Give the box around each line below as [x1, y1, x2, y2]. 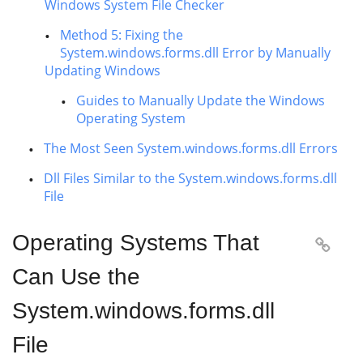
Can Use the [12, 264, 140, 289]
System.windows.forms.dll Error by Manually [60, 44, 331, 62]
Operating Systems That [12, 230, 259, 255]
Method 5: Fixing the [60, 26, 183, 44]
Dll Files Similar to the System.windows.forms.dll [44, 169, 337, 187]
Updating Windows [45, 62, 160, 79]
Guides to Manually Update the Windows [76, 92, 325, 109]
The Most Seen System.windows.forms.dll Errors [44, 139, 338, 157]
